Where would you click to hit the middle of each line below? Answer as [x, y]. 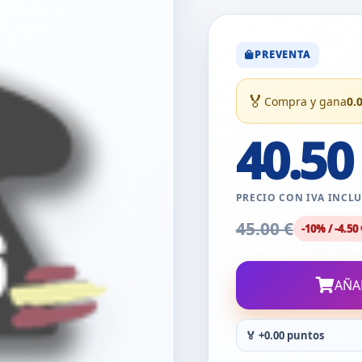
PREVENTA [282, 55]
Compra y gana [305, 101]
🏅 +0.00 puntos [284, 335]
